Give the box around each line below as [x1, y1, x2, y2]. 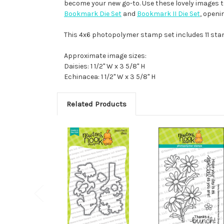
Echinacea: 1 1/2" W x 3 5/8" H [64, 72, 155, 81]
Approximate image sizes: [64, 51, 146, 60]
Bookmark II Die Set [137, 9, 200, 18]
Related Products [66, 99, 126, 108]
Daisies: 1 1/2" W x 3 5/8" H [64, 61, 145, 70]
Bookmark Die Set [64, 9, 121, 18]
